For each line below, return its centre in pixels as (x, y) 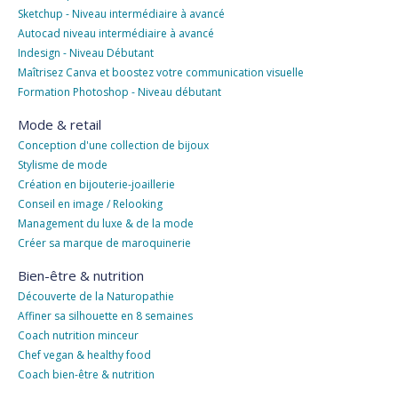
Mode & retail (60, 125)
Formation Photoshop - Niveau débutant (119, 92)
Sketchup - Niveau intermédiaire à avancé (121, 14)
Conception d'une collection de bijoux (113, 146)
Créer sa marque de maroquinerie (104, 243)
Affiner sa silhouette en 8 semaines (105, 316)
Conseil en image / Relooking (90, 204)
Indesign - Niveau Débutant (86, 53)
